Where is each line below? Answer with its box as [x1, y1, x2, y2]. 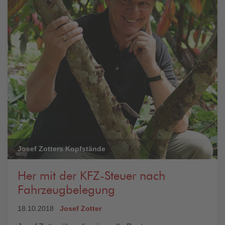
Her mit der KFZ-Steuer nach [18, 170, 165, 182]
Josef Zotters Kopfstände [18, 145, 105, 153]
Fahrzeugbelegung [18, 184, 115, 196]
